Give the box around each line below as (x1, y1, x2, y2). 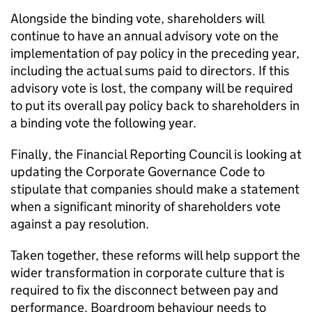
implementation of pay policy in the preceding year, (10, 45, 299, 61)
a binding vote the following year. (10, 115, 196, 131)
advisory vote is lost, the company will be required (10, 80, 293, 96)
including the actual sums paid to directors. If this (10, 63, 290, 79)
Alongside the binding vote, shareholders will (10, 10, 264, 26)
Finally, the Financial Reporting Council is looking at (10, 146, 302, 162)
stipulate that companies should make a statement (10, 181, 299, 197)
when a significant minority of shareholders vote (10, 198, 281, 214)
